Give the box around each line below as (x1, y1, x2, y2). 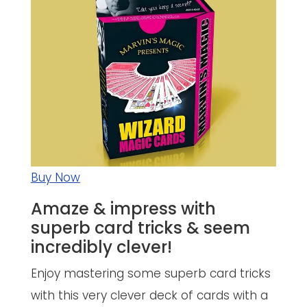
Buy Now (30, 169, 80, 186)
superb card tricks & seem (30, 216, 250, 239)
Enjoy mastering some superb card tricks (30, 265, 271, 282)
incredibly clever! (30, 235, 172, 258)
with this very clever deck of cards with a (30, 286, 268, 304)
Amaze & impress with (30, 197, 216, 220)
